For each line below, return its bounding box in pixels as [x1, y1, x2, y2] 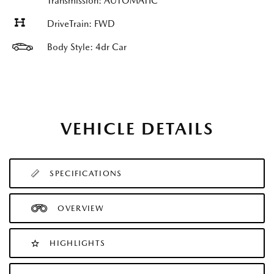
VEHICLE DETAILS [60, 118, 214, 139]
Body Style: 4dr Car [47, 42, 127, 53]
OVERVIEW [57, 204, 105, 213]
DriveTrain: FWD [47, 18, 115, 29]
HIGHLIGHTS [50, 239, 106, 248]
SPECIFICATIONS [50, 169, 122, 178]
